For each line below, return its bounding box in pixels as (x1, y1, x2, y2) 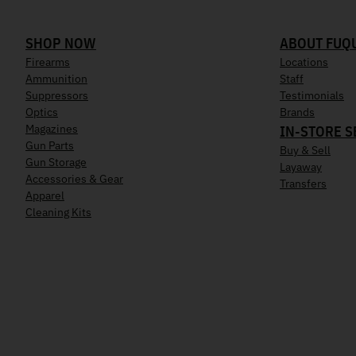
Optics (25, 105, 58, 120)
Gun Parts (25, 138, 74, 153)
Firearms (25, 55, 70, 70)
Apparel (25, 188, 64, 203)
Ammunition (25, 72, 87, 87)
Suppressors (25, 88, 88, 103)
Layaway (280, 160, 322, 175)
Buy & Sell (280, 143, 331, 158)
